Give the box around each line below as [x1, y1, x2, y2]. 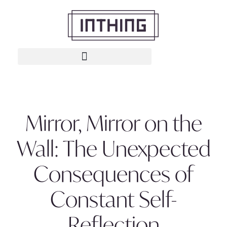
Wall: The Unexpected [16, 134, 211, 163]
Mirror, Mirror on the [25, 109, 202, 137]
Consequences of [33, 160, 194, 188]
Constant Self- [50, 185, 177, 213]
